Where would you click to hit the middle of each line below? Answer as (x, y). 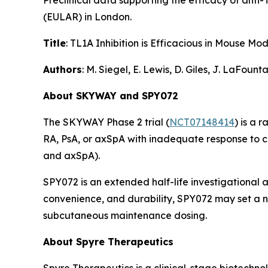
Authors (63, 69)
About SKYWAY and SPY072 (111, 96)
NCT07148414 (202, 122)
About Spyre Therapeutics (108, 242)
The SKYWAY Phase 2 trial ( (106, 122)
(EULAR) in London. (87, 17)
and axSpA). (71, 156)
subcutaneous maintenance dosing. (125, 215)
